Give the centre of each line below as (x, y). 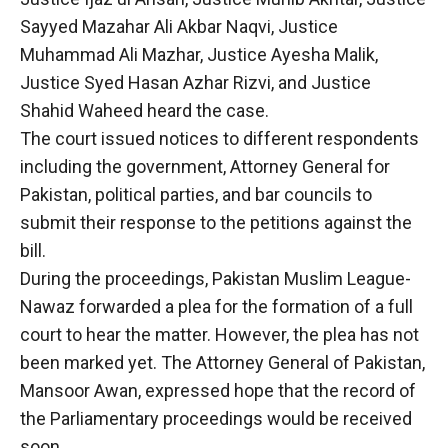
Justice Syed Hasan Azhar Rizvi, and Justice (195, 82)
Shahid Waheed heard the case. (144, 110)
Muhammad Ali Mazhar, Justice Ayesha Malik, (199, 54)
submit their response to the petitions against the (216, 222)
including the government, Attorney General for (205, 166)
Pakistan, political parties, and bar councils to (196, 194)
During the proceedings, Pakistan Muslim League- (215, 278)
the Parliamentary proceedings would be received (216, 418)
